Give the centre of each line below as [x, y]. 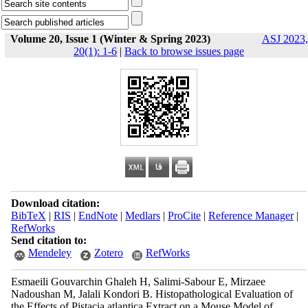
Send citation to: [48, 240]
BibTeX [28, 216]
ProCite [184, 216]
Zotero [108, 253]
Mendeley [49, 253]
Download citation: [55, 203]
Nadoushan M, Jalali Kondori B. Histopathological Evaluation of [152, 294]
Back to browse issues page [184, 51]
